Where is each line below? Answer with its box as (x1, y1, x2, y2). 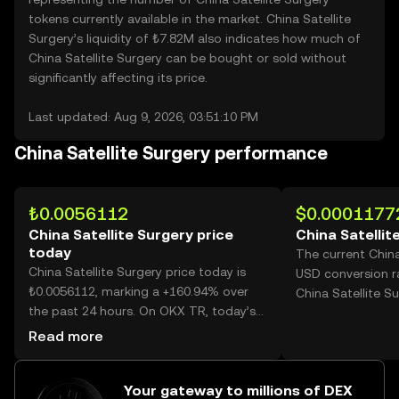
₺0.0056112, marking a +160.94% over (28, 284, 248, 298)
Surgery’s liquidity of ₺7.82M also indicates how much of (28, 31, 361, 45)
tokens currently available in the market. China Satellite (28, 12, 351, 26)
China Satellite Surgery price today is (28, 265, 246, 279)
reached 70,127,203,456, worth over (28, 343, 237, 357)
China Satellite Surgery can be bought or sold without (28, 51, 346, 65)
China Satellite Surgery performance (14, 142, 328, 164)
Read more (28, 328, 103, 345)
